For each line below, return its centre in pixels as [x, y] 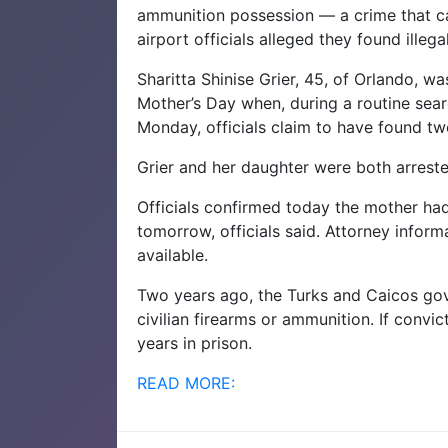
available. [172, 254]
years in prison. [194, 342]
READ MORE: [186, 382]
